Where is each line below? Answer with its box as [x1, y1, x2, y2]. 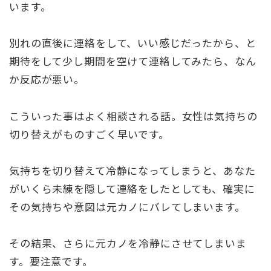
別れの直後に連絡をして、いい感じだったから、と [9, 35, 256, 51]
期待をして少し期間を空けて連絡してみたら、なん [9, 53, 256, 69]
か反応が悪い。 [9, 71, 85, 87]
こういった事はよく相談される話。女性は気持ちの [9, 108, 258, 123]
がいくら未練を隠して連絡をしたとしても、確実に [9, 180, 255, 196]
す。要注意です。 [9, 253, 93, 269]
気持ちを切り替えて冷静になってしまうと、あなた [9, 162, 256, 178]
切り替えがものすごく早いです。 [9, 126, 169, 142]
